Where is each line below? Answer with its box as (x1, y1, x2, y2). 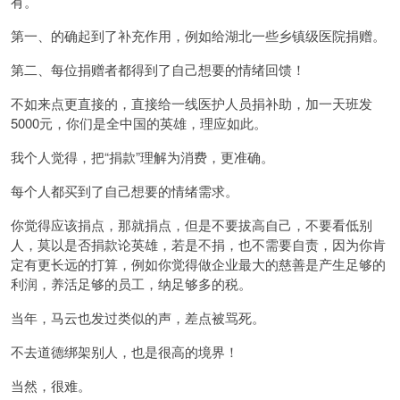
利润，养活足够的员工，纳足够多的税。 (11, 274, 252, 294)
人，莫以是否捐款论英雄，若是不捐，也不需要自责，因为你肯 (11, 235, 386, 254)
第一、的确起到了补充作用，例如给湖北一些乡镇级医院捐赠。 (11, 26, 386, 46)
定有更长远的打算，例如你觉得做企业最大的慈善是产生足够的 (11, 254, 386, 274)
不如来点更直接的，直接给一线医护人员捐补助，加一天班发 (11, 94, 372, 113)
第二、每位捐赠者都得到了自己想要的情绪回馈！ (11, 60, 305, 79)
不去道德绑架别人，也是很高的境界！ (11, 342, 238, 362)
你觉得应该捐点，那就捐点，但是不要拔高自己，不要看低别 (11, 215, 372, 235)
